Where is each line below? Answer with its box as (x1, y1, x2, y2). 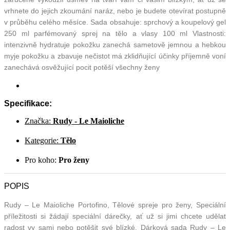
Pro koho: (25, 156, 59, 165)
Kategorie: (25, 136, 61, 145)
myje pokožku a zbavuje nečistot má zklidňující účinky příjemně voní (4, 52, 226, 61)
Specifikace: (4, 99, 52, 108)
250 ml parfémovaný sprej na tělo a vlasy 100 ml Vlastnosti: (4, 29, 226, 38)
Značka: (25, 117, 53, 126)
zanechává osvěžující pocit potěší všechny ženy (4, 63, 160, 72)
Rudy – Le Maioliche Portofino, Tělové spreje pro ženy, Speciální (4, 200, 226, 209)
